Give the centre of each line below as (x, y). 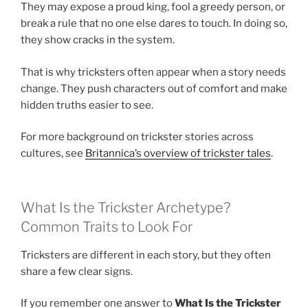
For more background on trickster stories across (137, 137)
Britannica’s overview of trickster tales (178, 154)
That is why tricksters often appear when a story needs (153, 72)
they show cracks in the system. (98, 40)
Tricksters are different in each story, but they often (146, 255)
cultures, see (53, 154)
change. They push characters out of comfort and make (154, 88)
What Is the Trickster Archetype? (125, 207)
